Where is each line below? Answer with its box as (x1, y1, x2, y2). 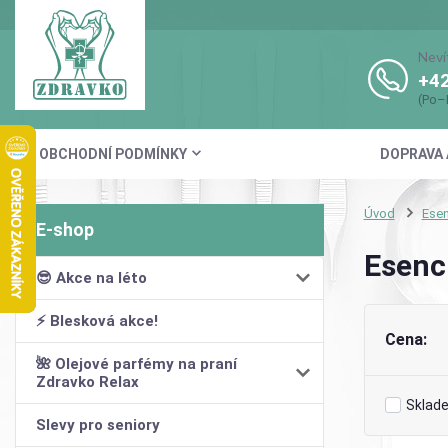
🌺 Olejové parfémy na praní (36, 354, 237, 373)
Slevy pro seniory (36, 415, 160, 434)
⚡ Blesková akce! (36, 311, 158, 330)
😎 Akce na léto (36, 268, 147, 287)
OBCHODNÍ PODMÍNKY (39, 145, 187, 162)
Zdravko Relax (36, 372, 139, 391)
